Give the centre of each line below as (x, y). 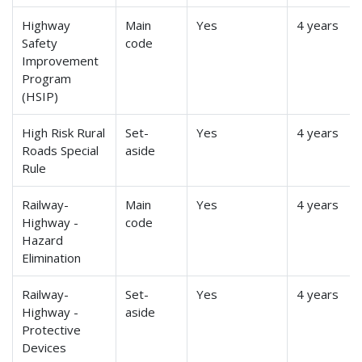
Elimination (52, 258)
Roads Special (61, 151)
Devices (44, 348)
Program (47, 79)
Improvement (61, 61)
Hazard (43, 240)
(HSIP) (40, 97)
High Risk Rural (64, 133)
